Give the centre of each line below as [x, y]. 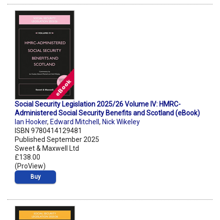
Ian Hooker [31, 122]
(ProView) [30, 166]
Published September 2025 [57, 140]
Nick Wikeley [121, 122]
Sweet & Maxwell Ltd [47, 149]
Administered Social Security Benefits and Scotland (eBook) [107, 113]
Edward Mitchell [75, 122]
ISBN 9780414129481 [48, 131]
